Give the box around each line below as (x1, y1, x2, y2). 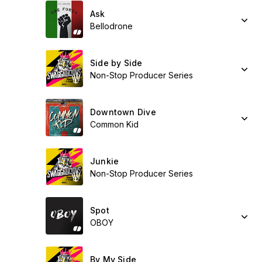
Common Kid (90, 119, 139, 129)
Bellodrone (90, 21, 133, 31)
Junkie (90, 156, 119, 166)
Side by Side (90, 58, 143, 68)
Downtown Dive (90, 107, 156, 117)
